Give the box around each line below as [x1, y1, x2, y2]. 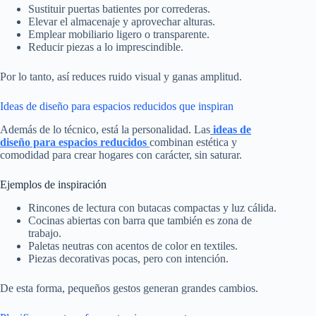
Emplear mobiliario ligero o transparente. [28, 28, 209, 41]
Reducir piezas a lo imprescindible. [28, 41, 183, 54]
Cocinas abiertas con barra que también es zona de [28, 214, 252, 226]
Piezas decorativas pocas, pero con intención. [28, 252, 229, 265]
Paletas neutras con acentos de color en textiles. [28, 239, 238, 252]
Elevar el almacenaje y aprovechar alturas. [28, 16, 215, 28]
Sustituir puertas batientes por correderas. [28, 3, 210, 16]
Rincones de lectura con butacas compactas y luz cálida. [28, 201, 276, 214]
